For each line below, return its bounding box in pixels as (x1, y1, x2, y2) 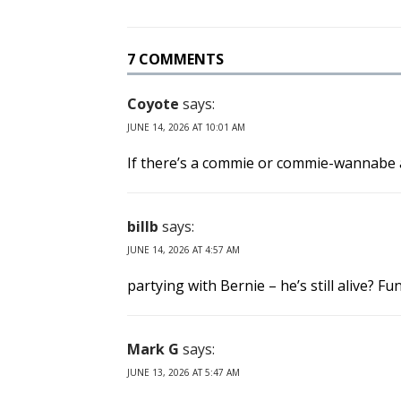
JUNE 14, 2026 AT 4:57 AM (127, 243, 240, 257)
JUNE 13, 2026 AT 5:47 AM (127, 366, 240, 380)
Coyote (127, 94, 179, 115)
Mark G (127, 339, 179, 360)
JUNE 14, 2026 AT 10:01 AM (127, 121, 245, 134)
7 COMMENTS (127, 49, 224, 70)
